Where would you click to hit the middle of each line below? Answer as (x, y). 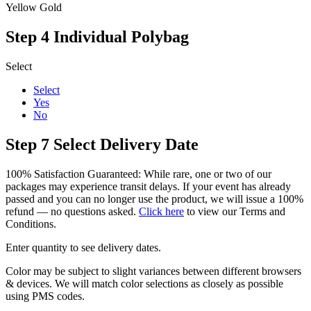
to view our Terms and (235, 211)
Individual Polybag (121, 36)
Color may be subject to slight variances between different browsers (153, 271)
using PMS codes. (45, 296)
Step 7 (27, 144)
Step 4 (27, 36)
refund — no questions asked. (72, 211)
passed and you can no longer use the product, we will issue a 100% (154, 199)
